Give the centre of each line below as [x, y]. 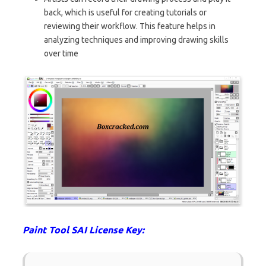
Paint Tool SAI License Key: [83, 229]
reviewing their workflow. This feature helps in [130, 26]
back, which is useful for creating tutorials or [125, 12]
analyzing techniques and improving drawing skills [136, 39]
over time [61, 53]
